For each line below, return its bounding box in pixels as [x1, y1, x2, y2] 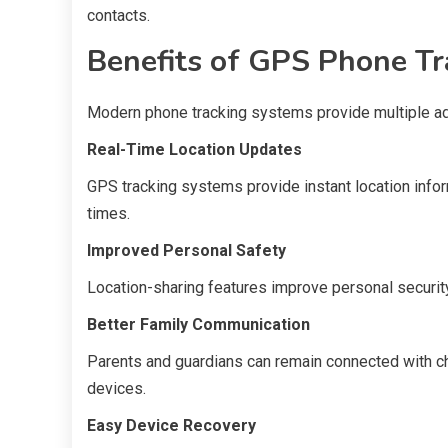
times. [87, 203, 130, 223]
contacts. [87, 5, 150, 25]
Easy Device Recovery [87, 415, 256, 435]
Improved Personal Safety [87, 240, 286, 260]
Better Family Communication [87, 314, 310, 334]
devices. [87, 378, 146, 398]
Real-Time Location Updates [87, 139, 302, 159]
